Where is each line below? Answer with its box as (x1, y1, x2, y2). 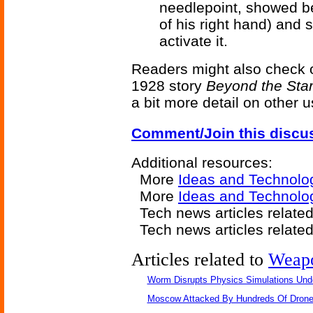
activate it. (159, 33, 228, 49)
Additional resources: (131, 154, 272, 170)
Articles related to (131, 249, 268, 270)
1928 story (131, 78, 206, 94)
